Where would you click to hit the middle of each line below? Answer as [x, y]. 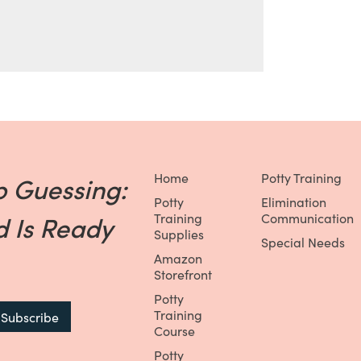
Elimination [293, 202]
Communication [307, 218]
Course [174, 331]
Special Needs [303, 242]
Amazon [178, 258]
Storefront [183, 274]
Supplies [178, 234]
